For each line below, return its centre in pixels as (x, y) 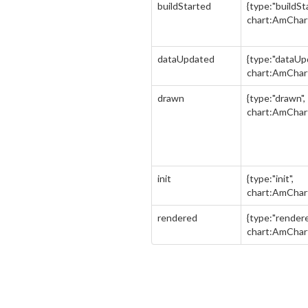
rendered (177, 218)
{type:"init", (270, 178)
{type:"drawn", (276, 98)
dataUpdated (186, 59)
